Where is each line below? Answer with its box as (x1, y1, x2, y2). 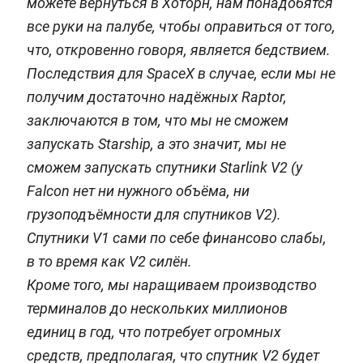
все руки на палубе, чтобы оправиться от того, (26, 18, 335, 36)
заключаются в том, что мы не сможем (26, 112, 288, 130)
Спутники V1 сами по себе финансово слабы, (26, 229, 327, 247)
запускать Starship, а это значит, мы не (26, 135, 286, 153)
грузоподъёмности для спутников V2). (26, 206, 281, 224)
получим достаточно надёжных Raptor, (26, 88, 287, 106)
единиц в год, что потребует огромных (26, 323, 281, 341)
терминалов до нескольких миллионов (26, 300, 288, 318)
